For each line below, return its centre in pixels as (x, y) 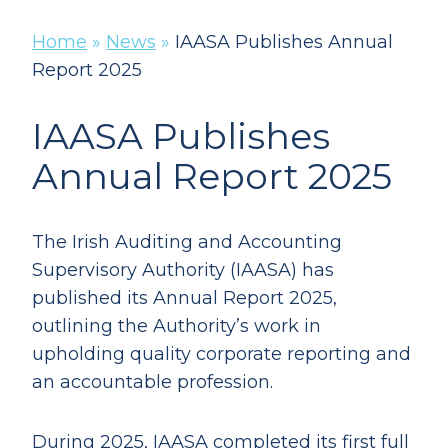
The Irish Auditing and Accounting (187, 242)
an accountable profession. (160, 382)
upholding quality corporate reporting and (221, 354)
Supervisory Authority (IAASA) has (183, 270)
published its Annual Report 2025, (184, 298)
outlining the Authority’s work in (176, 326)
